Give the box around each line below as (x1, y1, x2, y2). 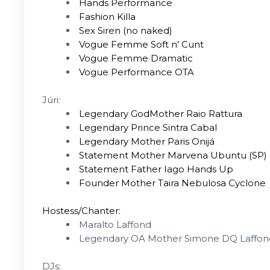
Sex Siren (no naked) (79, 25, 172, 36)
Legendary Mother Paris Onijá (79, 136, 215, 147)
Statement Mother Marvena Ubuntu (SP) (79, 149, 267, 161)
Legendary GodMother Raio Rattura (79, 108, 242, 119)
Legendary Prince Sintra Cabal (79, 122, 217, 133)
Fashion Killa (79, 11, 136, 22)
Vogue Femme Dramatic (79, 52, 193, 64)
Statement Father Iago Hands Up (79, 163, 233, 175)
